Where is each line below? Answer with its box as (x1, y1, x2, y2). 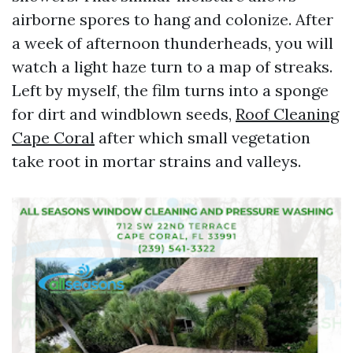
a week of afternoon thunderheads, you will (12, 33, 333, 53)
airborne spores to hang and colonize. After (12, 9, 333, 29)
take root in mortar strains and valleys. (12, 151, 301, 171)
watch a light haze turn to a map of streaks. (12, 57, 333, 76)
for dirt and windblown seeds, (12, 104, 236, 124)
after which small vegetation (95, 128, 310, 147)
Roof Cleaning (236, 104, 339, 124)
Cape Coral (12, 128, 95, 147)
